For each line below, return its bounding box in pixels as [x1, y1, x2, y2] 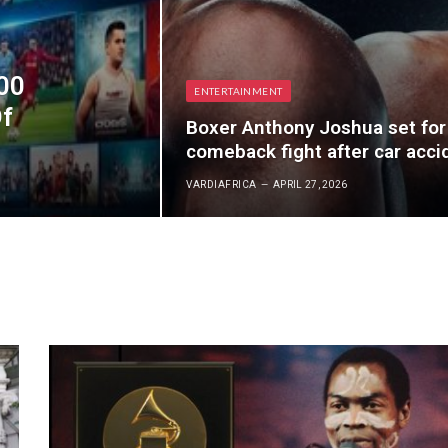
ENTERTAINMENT [194, 84, 283, 97]
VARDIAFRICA [186, 178, 257, 190]
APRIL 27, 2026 [273, 178, 348, 190]
